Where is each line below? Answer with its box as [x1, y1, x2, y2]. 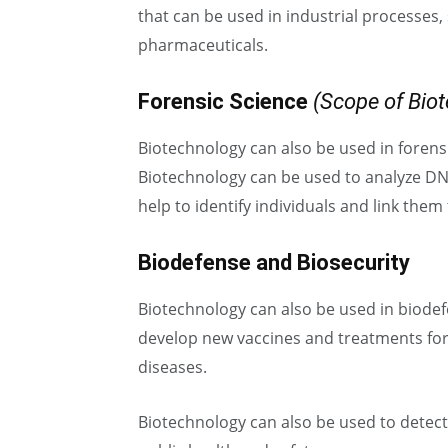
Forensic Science [138, 89, 308, 114]
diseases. [138, 356, 207, 378]
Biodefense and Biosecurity [138, 250, 410, 275]
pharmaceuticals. [138, 34, 268, 56]
